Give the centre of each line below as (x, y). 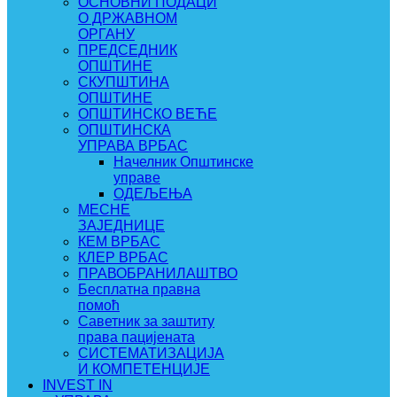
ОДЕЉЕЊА (153, 194)
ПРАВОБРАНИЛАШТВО (158, 273)
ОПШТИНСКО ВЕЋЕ (148, 114)
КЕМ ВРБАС (119, 241)
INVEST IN (78, 385)
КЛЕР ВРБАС (123, 257)
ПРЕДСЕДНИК (128, 50)
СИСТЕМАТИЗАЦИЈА (151, 353)
